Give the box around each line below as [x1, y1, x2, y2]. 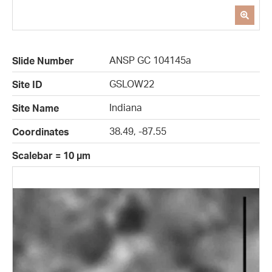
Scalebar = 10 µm [12, 149, 90, 162]
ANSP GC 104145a [109, 54, 191, 67]
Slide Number [12, 55, 74, 67]
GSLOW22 [109, 78, 154, 90]
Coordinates [12, 126, 69, 138]
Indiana [109, 101, 142, 114]
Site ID [12, 78, 42, 91]
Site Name [12, 102, 59, 115]
